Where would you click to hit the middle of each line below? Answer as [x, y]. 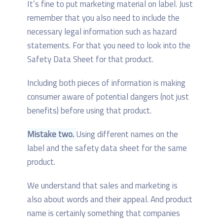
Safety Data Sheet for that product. [90, 59]
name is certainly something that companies [104, 213]
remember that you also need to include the [103, 18]
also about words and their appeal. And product [110, 199]
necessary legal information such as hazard [102, 31]
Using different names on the [127, 134]
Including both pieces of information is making [106, 83]
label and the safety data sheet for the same [107, 148]
